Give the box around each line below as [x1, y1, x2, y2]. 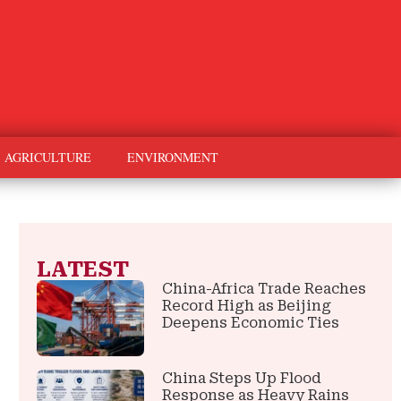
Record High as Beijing [162, 297, 332, 315]
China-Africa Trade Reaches [162, 280, 367, 298]
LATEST [36, 257, 129, 283]
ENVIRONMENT [127, 149, 218, 166]
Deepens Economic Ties [162, 314, 340, 332]
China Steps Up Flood [162, 369, 322, 387]
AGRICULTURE [4, 149, 91, 166]
